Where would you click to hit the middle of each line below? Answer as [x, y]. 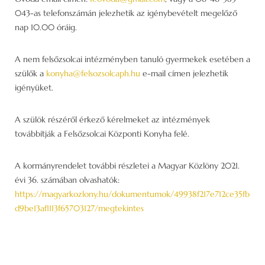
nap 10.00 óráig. [46, 27]
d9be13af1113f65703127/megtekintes [79, 208]
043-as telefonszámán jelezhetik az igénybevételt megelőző [126, 13]
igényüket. [34, 87]
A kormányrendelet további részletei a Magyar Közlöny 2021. [127, 165]
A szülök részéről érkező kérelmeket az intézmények [112, 119]
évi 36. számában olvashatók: [67, 180]
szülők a [30, 73]
